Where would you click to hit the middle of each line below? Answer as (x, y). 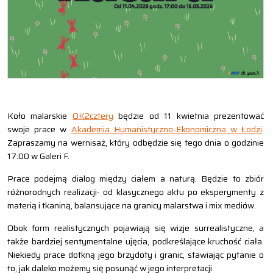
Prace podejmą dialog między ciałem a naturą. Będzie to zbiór (136, 179)
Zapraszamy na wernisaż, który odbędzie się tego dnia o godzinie (136, 143)
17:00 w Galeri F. (38, 156)
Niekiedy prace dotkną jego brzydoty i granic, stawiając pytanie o (136, 255)
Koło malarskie (40, 116)
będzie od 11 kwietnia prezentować (189, 116)
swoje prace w (39, 129)
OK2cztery (93, 116)
